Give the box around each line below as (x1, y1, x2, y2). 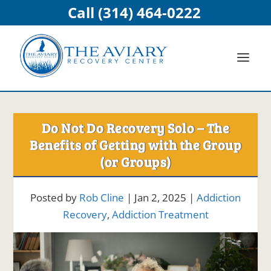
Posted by (30, 191, 79, 204)
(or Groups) (100, 152, 171, 171)
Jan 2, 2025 (134, 191, 186, 204)
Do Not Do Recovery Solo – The (41, 119, 230, 137)
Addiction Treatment (111, 207, 209, 221)
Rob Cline (79, 191, 124, 204)
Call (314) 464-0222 (67, 2, 201, 22)
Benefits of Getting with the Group (30, 135, 241, 154)
